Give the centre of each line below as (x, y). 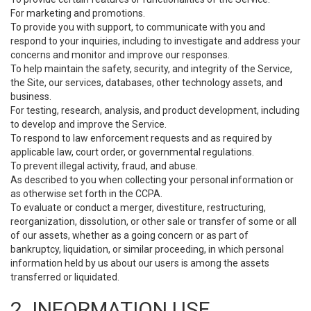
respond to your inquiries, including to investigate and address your (155, 41)
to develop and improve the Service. (89, 124)
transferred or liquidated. (65, 277)
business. (31, 96)
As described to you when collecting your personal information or (152, 180)
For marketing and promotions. (78, 13)
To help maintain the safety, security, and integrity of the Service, (151, 69)
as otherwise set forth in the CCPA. (86, 194)
